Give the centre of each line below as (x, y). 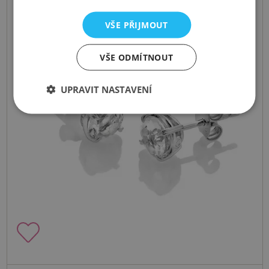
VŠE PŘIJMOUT (137, 25)
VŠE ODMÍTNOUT (137, 57)
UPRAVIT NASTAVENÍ (107, 89)
